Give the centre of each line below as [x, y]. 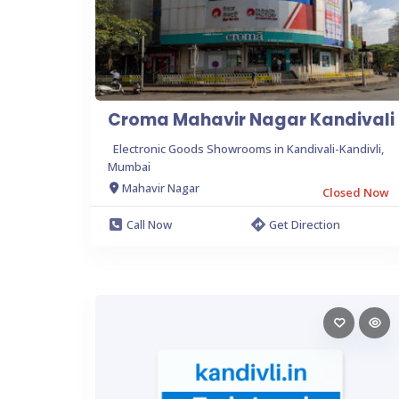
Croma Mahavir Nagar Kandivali [251, 119]
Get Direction [305, 224]
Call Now [149, 224]
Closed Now [356, 192]
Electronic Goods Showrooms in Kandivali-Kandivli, [248, 148]
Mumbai [129, 166]
